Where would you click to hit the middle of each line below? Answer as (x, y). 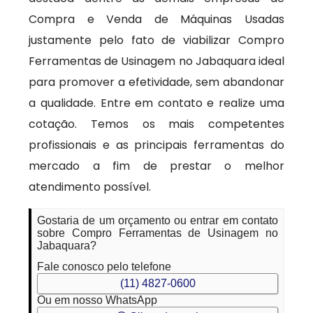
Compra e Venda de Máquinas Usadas (156, 19)
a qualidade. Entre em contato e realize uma (156, 103)
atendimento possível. (90, 187)
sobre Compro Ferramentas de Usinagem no (158, 233)
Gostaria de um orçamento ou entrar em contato (158, 220)
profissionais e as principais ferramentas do (156, 145)
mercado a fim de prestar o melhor (156, 166)
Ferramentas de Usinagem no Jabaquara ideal (156, 61)
